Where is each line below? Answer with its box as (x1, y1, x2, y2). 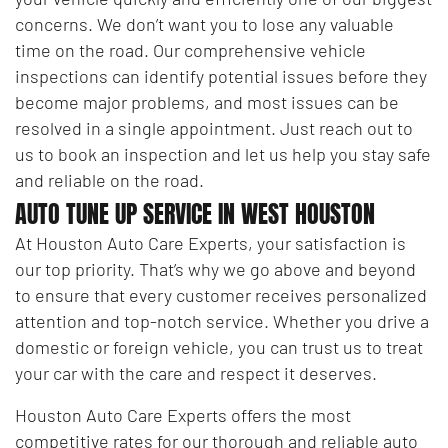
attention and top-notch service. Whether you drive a (15, 309, 429, 332)
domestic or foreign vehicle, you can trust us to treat (15, 335, 423, 358)
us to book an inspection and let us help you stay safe (15, 142, 431, 165)
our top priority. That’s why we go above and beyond (15, 257, 416, 280)
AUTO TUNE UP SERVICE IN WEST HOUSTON (15, 195, 375, 232)
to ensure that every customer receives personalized (15, 283, 427, 306)
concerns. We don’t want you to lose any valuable (15, 12, 394, 35)
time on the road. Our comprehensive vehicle (15, 38, 366, 61)
